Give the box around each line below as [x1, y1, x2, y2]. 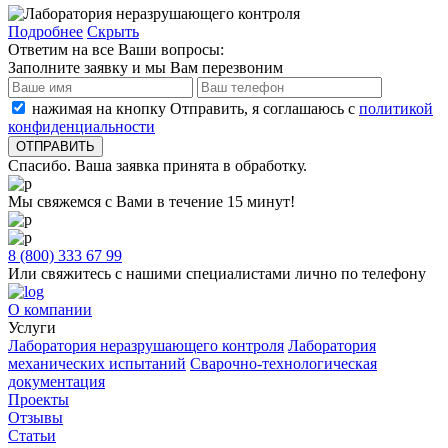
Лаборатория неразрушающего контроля [8, 337, 284, 355]
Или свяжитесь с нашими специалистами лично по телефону [8, 265, 426, 283]
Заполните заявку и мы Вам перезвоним [8, 59, 283, 77]
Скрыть [87, 23, 139, 41]
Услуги [8, 319, 56, 337]
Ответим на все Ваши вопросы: [8, 41, 224, 59]
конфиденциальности [8, 118, 155, 136]
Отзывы [8, 409, 63, 427]
